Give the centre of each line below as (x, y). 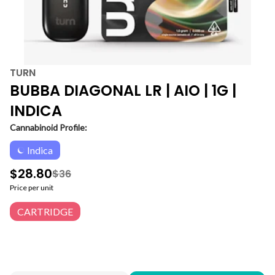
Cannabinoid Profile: (48, 127)
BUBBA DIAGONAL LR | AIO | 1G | (123, 91)
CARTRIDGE (45, 211)
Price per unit (32, 188)
